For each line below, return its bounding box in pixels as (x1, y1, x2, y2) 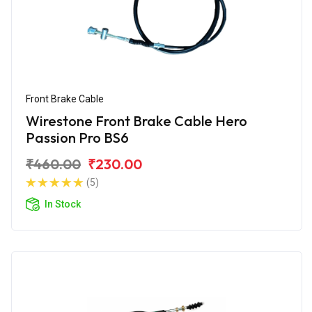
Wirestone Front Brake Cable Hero (26, 111, 247, 130)
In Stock (45, 198, 81, 210)
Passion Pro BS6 (26, 128, 129, 146)
